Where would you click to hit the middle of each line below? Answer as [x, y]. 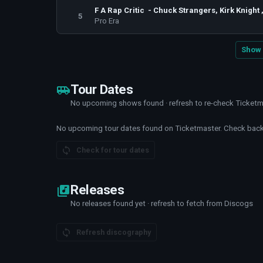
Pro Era [107, 21]
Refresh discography [114, 232]
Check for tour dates [113, 150]
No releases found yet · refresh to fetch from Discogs [162, 203]
